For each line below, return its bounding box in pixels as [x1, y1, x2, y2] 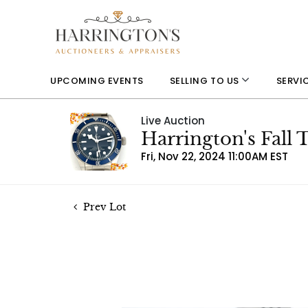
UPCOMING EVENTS [50, 74, 144, 87]
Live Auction [141, 113, 205, 128]
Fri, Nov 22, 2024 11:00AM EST [141, 149, 288, 164]
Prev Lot [80, 201, 126, 213]
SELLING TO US [169, 74, 242, 87]
